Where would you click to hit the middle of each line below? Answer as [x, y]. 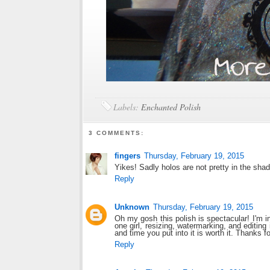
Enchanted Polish [171, 107]
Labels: [127, 107]
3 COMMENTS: [117, 133]
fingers [127, 156]
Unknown [132, 207]
